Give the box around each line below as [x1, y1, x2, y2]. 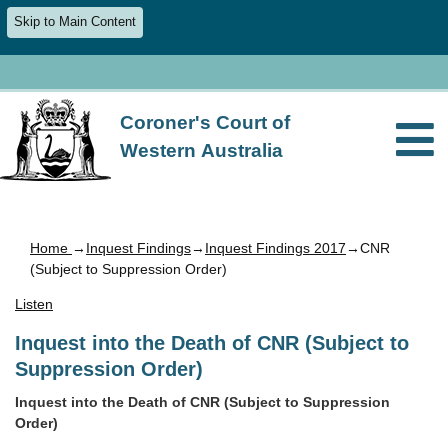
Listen [15, 296, 53, 313]
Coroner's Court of [120, 111, 291, 133]
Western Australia [120, 139, 284, 161]
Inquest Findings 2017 [205, 239, 346, 256]
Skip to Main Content [14, 15, 137, 30]
